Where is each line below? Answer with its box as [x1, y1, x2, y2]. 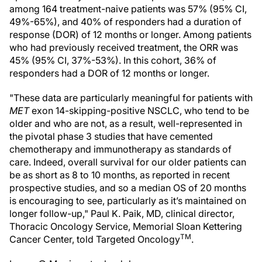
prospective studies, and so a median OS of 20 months [9, 182, 246, 194]
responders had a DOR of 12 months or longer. [9, 67, 209, 79]
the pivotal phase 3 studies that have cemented [9, 130, 213, 142]
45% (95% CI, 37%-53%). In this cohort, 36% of [9, 54, 216, 66]
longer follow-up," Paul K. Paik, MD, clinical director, [9, 208, 235, 219]
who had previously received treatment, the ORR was [9, 42, 238, 53]
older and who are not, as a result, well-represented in [9, 118, 242, 129]
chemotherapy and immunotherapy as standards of [9, 143, 232, 155]
